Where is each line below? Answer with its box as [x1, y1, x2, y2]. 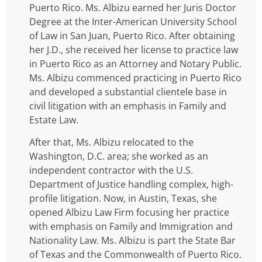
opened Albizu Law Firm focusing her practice [29, 206, 229, 219]
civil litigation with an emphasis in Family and [29, 99, 226, 112]
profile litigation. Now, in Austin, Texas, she [29, 192, 217, 205]
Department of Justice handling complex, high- [29, 178, 233, 191]
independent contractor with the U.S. [29, 164, 193, 177]
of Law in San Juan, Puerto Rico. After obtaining [29, 29, 235, 42]
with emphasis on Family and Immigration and [29, 220, 233, 233]
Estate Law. [29, 113, 81, 126]
